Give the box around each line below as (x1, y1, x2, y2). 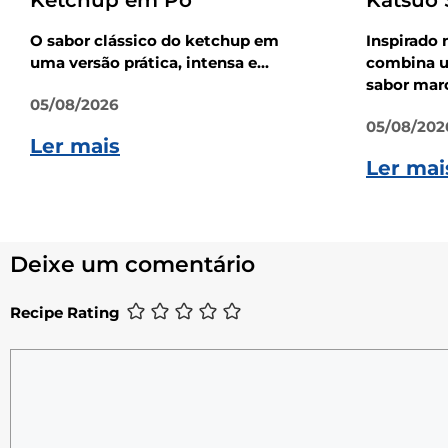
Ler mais (30, 134, 120, 159)
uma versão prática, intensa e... (30, 53, 269, 73)
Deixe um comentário (10, 251, 255, 279)
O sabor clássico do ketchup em (30, 31, 279, 51)
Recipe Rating (10, 303, 120, 323)
